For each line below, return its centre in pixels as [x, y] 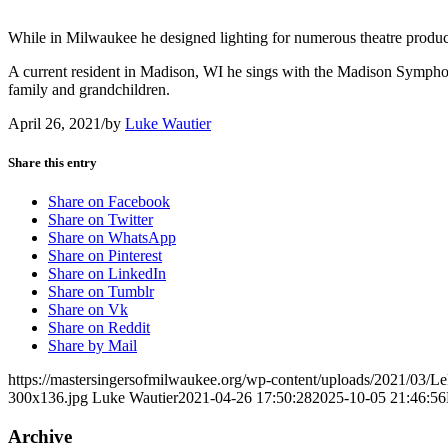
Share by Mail [92, 346]
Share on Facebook [109, 202]
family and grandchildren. [89, 89]
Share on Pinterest [105, 256]
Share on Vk [88, 310]
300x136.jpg [48, 398]
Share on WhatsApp [112, 238]
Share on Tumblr [101, 292]
